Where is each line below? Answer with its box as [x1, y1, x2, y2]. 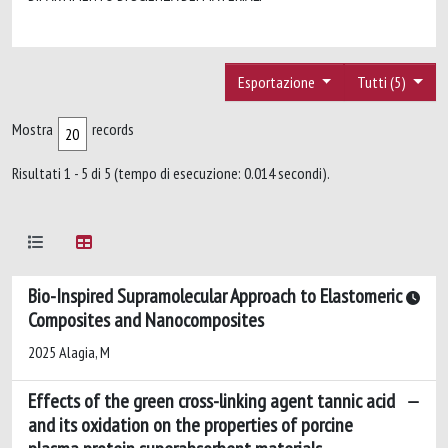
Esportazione [237, 71, 318, 92]
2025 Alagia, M [28, 341, 110, 362]
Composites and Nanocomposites [28, 306, 264, 333]
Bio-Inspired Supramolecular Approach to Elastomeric [28, 282, 402, 309]
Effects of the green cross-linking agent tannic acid [28, 387, 395, 414]
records [92, 118, 134, 139]
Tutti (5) [357, 71, 410, 92]
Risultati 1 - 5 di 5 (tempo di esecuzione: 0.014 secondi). [12, 162, 330, 183]
